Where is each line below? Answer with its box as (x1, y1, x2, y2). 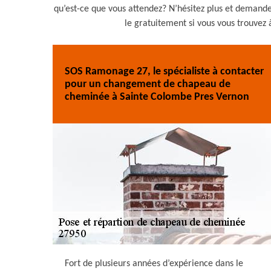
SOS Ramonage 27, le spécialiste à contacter (65, 65, 264, 77)
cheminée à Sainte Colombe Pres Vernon (65, 91, 249, 103)
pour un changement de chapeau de (65, 78, 230, 90)
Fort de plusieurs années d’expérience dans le (65, 259, 243, 269)
